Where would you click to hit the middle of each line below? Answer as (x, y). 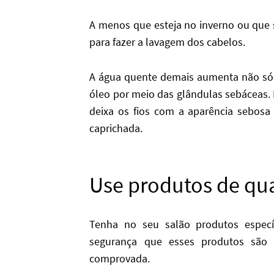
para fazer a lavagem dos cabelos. (168, 42)
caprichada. (116, 128)
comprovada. (120, 259)
